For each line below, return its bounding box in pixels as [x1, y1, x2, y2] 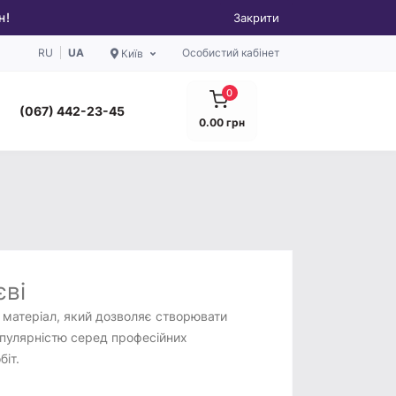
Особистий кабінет [182, 46, 279, 59]
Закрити [233, 11, 279, 25]
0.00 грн [199, 116, 245, 130]
